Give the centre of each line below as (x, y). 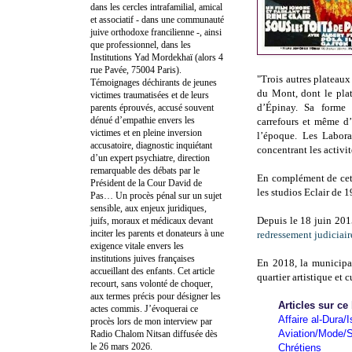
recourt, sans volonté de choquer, (152, 283)
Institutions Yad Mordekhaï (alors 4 (157, 57)
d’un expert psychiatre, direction (150, 158)
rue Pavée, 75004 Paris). (136, 70)
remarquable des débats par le (145, 170)
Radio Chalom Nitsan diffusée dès (154, 334)
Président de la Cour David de (146, 183)
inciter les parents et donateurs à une (157, 233)
